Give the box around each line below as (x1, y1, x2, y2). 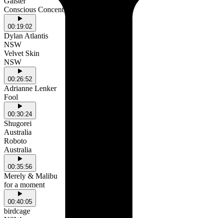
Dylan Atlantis (4, 32, 48, 40)
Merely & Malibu (4, 172, 57, 181)
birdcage (4, 207, 30, 216)
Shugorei (4, 119, 32, 128)
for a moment (4, 181, 45, 189)
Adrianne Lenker (4, 84, 56, 93)
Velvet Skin (4, 49, 39, 58)
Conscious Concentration (4, 5, 81, 14)
